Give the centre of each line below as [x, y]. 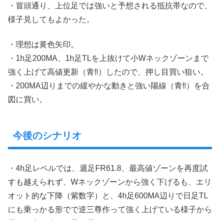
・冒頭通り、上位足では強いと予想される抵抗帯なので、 [110, 6]
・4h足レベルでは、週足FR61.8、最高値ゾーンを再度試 [108, 168]
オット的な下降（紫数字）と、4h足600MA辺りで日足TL [108, 196]
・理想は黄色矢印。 [43, 44]
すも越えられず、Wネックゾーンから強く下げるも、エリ [110, 182]
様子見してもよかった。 [51, 20]
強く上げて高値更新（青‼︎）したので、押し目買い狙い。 [108, 72]
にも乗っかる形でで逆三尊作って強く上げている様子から [110, 210]
